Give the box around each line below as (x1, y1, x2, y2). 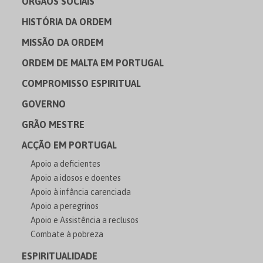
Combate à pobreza (31, 229, 104, 239)
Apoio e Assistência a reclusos (31, 215, 139, 225)
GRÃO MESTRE (22, 119, 85, 130)
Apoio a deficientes (31, 159, 101, 168)
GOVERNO (22, 98, 66, 109)
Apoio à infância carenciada (31, 187, 131, 197)
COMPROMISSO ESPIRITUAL (22, 77, 141, 89)
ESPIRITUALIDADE (22, 250, 98, 261)
